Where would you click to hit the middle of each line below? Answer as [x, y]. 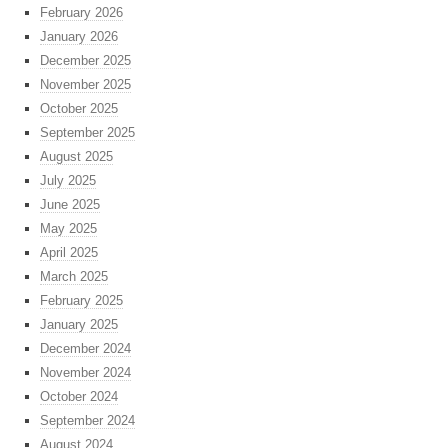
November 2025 [85, 85]
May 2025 [68, 229]
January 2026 [79, 37]
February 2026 [81, 13]
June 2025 [70, 205]
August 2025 [76, 157]
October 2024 [79, 397]
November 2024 [85, 373]
